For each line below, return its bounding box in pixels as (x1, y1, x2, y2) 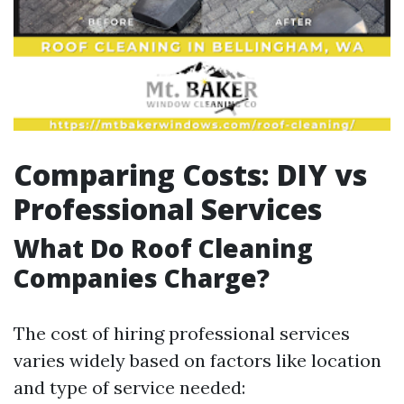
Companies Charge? (14, 261, 270, 295)
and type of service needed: (14, 376, 245, 399)
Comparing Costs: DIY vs (14, 155, 367, 194)
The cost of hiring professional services (14, 322, 350, 344)
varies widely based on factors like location (14, 349, 381, 372)
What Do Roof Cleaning (14, 231, 313, 265)
